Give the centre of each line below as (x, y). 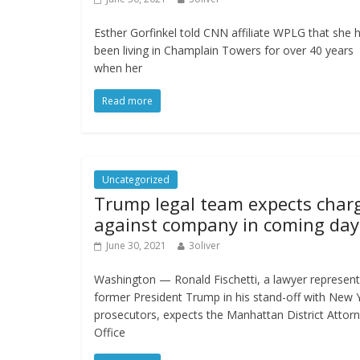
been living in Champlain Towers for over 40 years (224, 51)
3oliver (205, 246)
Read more (127, 101)
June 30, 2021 (136, 246)
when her (118, 68)
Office (110, 333)
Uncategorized (136, 180)
